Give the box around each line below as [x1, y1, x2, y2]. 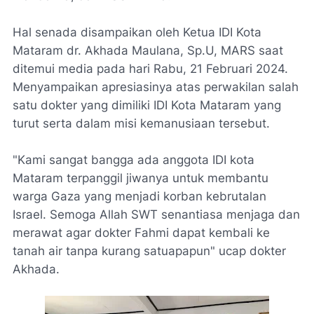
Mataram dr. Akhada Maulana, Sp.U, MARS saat [13, 43, 283, 57]
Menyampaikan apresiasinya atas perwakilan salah [13, 80, 299, 94]
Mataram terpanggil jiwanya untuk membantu [13, 171, 268, 185]
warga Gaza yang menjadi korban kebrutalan [13, 189, 266, 203]
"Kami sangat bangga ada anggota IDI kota [13, 153, 254, 167]
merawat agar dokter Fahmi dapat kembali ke [13, 226, 270, 240]
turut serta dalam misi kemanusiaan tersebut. [13, 116, 270, 130]
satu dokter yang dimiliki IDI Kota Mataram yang [13, 98, 281, 112]
